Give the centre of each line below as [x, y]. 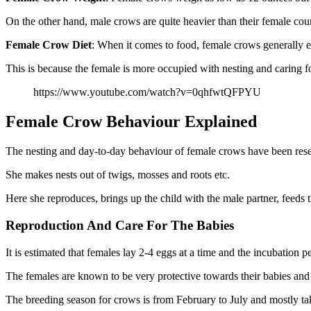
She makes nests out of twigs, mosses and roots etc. [118, 175]
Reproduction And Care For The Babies [120, 225]
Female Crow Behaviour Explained [131, 122]
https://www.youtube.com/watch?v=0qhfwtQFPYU [147, 92]
